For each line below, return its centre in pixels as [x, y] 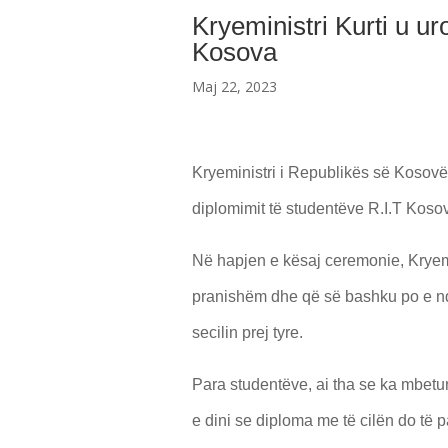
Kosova [234, 51]
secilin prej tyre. [247, 333]
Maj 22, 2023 [234, 86]
